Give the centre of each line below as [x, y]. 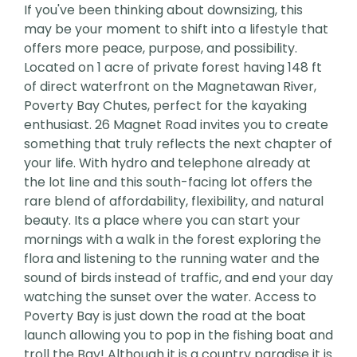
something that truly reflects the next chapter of [178, 144]
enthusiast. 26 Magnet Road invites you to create [176, 125]
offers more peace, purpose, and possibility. [161, 49]
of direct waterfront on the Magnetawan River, [170, 87]
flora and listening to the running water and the [172, 259]
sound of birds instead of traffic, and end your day [178, 278]
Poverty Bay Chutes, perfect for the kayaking [165, 106]
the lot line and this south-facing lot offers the [168, 182]
